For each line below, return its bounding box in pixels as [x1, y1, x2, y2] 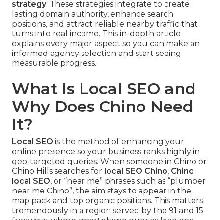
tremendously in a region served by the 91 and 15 [12, 206, 203, 216]
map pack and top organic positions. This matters [12, 196, 203, 206]
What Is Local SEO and [12, 79, 196, 99]
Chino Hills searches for [12, 166, 104, 176]
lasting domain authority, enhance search [12, 9, 173, 19]
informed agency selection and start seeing [12, 49, 181, 58]
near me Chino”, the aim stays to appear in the [12, 186, 191, 196]
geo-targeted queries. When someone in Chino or [12, 157, 207, 166]
